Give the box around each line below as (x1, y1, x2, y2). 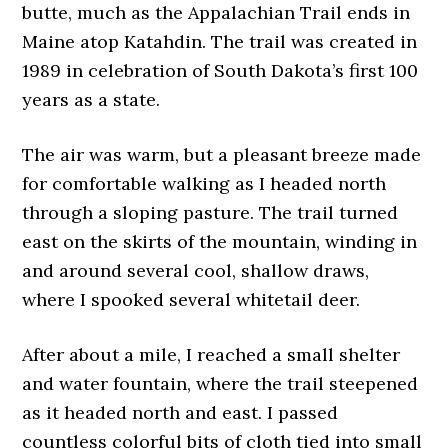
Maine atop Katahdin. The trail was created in (22, 30, 418, 54)
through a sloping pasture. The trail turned (22, 201, 399, 225)
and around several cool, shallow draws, (22, 259, 370, 283)
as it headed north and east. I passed (22, 401, 339, 425)
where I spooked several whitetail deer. (22, 288, 361, 312)
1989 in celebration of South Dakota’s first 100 (22, 59, 419, 83)
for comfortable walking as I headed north (22, 172, 387, 196)
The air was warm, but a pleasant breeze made (22, 143, 422, 167)
